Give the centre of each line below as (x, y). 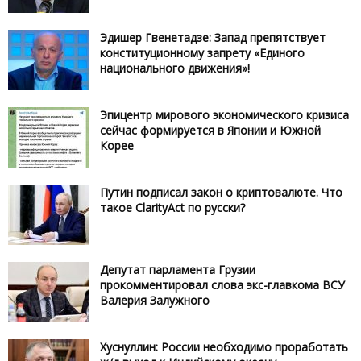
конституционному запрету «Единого (202, 52)
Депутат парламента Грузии (178, 269)
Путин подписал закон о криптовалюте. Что (221, 192)
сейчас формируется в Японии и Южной (210, 130)
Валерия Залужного (155, 300)
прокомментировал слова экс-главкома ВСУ (222, 284)
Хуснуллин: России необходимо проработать (224, 346)
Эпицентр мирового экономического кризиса (224, 114)
